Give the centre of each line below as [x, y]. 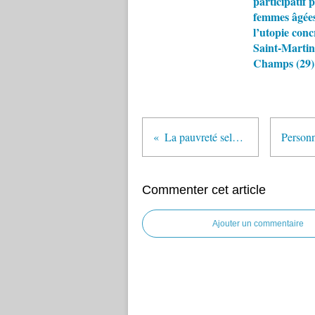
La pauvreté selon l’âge [238, 137]
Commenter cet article [204, 190]
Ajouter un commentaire [258, 224]
